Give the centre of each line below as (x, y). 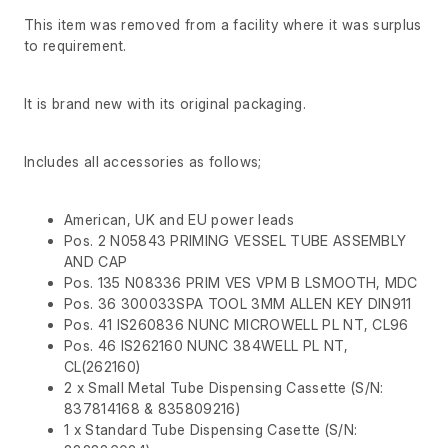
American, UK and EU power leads (179, 220)
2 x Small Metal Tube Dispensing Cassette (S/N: (224, 388)
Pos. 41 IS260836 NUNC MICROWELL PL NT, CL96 (236, 325)
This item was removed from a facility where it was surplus (223, 25)
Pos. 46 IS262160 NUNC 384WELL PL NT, (206, 346)
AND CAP (96, 262)
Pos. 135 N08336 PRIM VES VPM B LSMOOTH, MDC (241, 283)
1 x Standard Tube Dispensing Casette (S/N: (211, 430)
